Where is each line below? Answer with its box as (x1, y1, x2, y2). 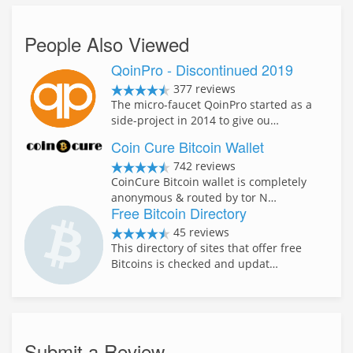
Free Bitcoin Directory (111, 202, 247, 223)
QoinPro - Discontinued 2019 (111, 59, 293, 80)
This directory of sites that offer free (111, 240, 302, 255)
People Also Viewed (24, 30, 189, 58)
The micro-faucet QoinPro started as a (111, 97, 312, 112)
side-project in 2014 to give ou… (111, 113, 279, 128)
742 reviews (170, 158, 236, 173)
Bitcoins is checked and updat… (111, 255, 278, 271)
